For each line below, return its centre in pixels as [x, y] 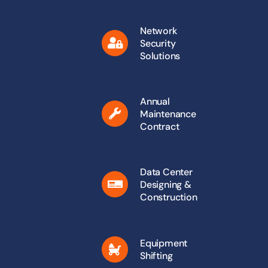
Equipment [164, 243]
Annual [155, 101]
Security [158, 43]
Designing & [166, 184]
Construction [169, 197]
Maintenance [168, 114]
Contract [160, 126]
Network [159, 31]
